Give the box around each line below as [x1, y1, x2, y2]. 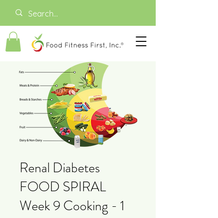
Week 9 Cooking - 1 [19, 196, 125, 216]
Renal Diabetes [19, 158, 100, 178]
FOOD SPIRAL [19, 177, 106, 197]
